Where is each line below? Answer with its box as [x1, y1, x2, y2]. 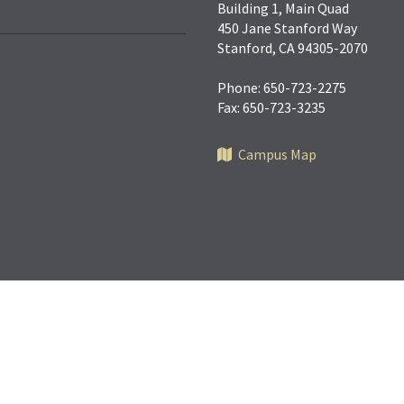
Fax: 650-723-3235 [217, 97, 326, 116]
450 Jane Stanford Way [217, 18, 358, 37]
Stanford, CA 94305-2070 [217, 38, 369, 57]
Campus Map [238, 144, 317, 163]
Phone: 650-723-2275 [217, 78, 347, 96]
